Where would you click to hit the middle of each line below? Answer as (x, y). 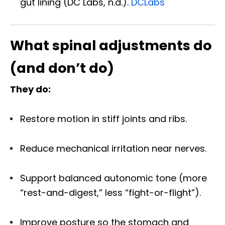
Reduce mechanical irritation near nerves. (113, 149)
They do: (30, 89)
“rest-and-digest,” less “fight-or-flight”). (110, 193)
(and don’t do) (62, 68)
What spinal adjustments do (111, 46)
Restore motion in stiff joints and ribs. (103, 119)
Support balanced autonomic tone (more (114, 178)
